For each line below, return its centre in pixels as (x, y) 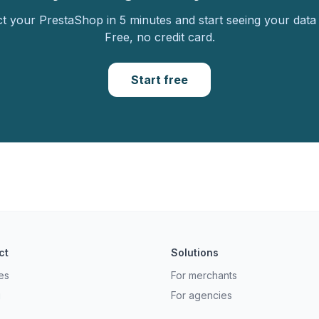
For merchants (204, 275)
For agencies (202, 295)
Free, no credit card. (159, 37)
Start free (159, 80)
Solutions (195, 252)
